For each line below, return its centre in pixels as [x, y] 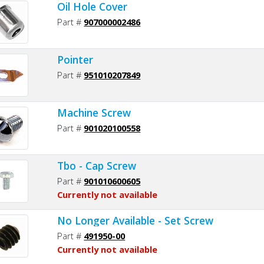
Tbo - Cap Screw [97, 165]
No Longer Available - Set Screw [136, 220]
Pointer [75, 59]
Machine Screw [94, 112]
